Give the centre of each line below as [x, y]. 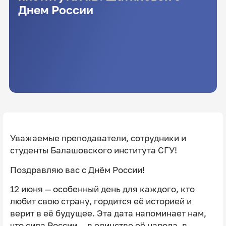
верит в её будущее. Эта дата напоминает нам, [108, 214]
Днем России [55, 10]
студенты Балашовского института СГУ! [93, 150]
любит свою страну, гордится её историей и [101, 202]
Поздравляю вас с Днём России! [77, 170]
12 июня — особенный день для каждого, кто [102, 189]
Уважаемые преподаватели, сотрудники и [98, 138]
